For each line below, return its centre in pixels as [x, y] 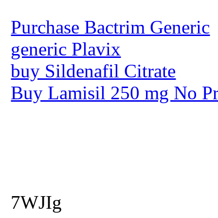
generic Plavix [66, 49]
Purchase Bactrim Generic [110, 27]
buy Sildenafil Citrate [93, 71]
